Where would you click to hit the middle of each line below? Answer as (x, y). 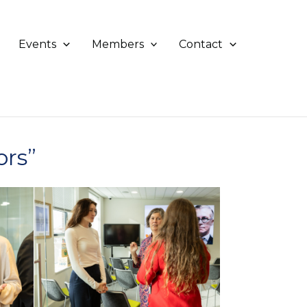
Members (118, 44)
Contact (201, 44)
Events (38, 44)
